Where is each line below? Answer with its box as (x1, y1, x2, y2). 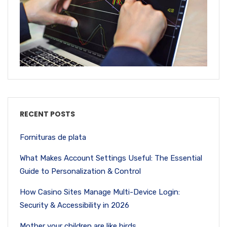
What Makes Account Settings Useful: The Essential (20, 153, 202, 163)
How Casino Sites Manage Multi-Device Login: (20, 187, 180, 197)
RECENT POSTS (20, 108, 75, 119)
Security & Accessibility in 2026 (20, 200, 129, 210)
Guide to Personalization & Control (20, 166, 141, 176)
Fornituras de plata (20, 132, 86, 142)
